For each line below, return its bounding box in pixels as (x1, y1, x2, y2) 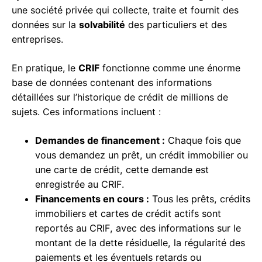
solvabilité (79, 19, 125, 31)
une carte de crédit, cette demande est (35, 164, 209, 176)
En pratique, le (12, 62, 78, 74)
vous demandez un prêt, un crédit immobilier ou (35, 149, 248, 161)
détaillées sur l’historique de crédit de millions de (12, 91, 228, 104)
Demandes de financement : (35, 135, 165, 147)
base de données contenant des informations (12, 77, 212, 89)
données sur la (12, 19, 79, 31)
